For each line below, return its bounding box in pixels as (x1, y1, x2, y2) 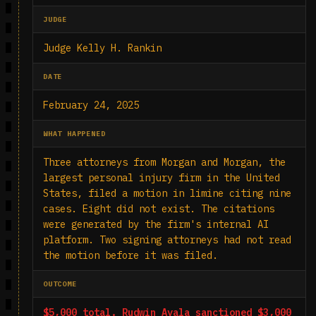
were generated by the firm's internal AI (43, 218, 269, 231)
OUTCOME (43, 279, 77, 288)
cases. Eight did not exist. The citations (43, 202, 274, 215)
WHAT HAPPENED (43, 129, 106, 138)
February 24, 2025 (43, 99, 139, 111)
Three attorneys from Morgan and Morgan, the (43, 156, 286, 169)
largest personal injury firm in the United (43, 171, 280, 184)
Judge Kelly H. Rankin (43, 42, 162, 54)
